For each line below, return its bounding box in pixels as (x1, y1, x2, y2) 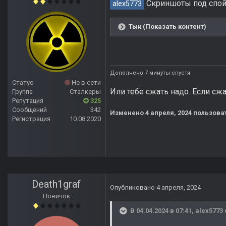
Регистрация (12, 115, 50, 123)
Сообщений (12, 106, 47, 114)
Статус (12, 79, 33, 87)
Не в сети (70, 79, 101, 87)
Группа (12, 88, 33, 96)
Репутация (12, 97, 43, 105)
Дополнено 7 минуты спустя (110, 69, 190, 76)
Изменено (110, 108, 145, 117)
